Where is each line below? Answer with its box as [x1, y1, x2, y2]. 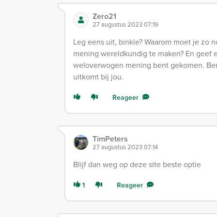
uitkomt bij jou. [73, 71, 124, 82]
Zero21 [93, 10, 116, 22]
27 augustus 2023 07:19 [93, 19, 158, 29]
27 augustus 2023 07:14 [93, 142, 158, 151]
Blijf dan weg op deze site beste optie [73, 158, 201, 170]
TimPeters [93, 133, 128, 144]
